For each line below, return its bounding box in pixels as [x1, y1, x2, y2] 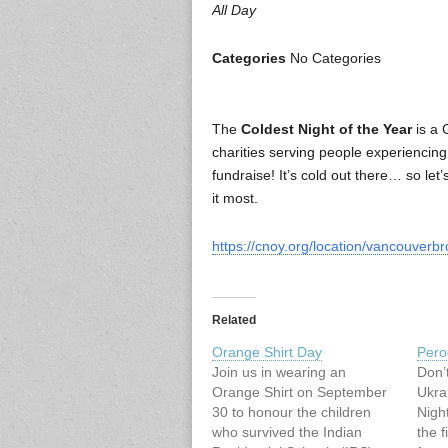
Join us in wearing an [212, 364, 346, 381]
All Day [212, 2, 256, 19]
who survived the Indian [212, 424, 362, 441]
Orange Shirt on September [212, 384, 387, 401]
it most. [212, 190, 258, 207]
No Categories [286, 50, 381, 67]
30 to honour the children [212, 404, 371, 421]
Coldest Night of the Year [241, 121, 412, 138]
